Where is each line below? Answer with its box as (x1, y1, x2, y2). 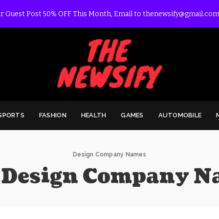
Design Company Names (73, 151, 146, 158)
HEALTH (81, 111, 107, 119)
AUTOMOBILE (158, 111, 202, 119)
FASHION (39, 111, 66, 119)
